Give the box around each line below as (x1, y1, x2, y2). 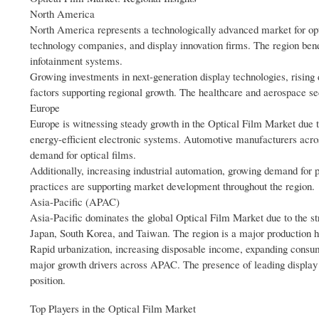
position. (30, 273, 66, 288)
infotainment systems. (30, 53, 122, 68)
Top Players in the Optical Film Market (30, 301, 196, 316)
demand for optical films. (30, 147, 136, 162)
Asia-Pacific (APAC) (30, 194, 120, 209)
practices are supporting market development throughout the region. (30, 179, 315, 194)
